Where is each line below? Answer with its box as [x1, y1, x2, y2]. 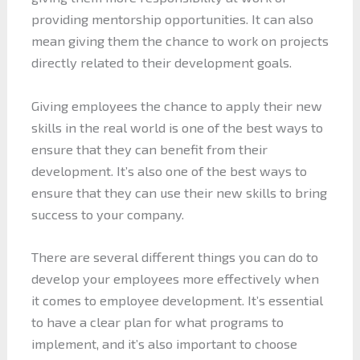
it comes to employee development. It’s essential [31, 292, 323, 308]
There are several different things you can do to [31, 248, 318, 264]
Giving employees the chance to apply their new [31, 97, 322, 113]
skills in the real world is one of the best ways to [31, 119, 323, 135]
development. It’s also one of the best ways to [31, 162, 307, 178]
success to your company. [31, 206, 184, 222]
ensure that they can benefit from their [31, 141, 268, 157]
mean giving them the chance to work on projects [31, 33, 329, 49]
